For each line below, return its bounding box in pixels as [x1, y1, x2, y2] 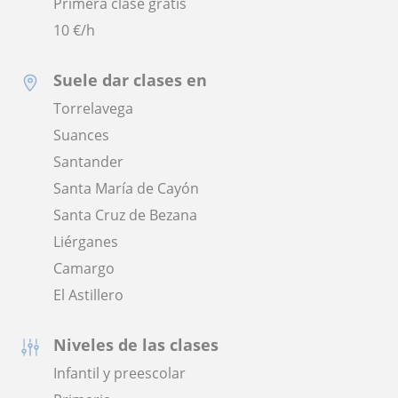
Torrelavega [53, 99, 133, 119]
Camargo [53, 259, 115, 279]
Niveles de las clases [53, 334, 219, 356]
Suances [53, 125, 109, 146]
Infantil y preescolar [53, 363, 186, 384]
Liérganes [53, 232, 118, 252]
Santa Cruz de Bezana [53, 205, 197, 226]
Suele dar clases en [53, 69, 207, 92]
